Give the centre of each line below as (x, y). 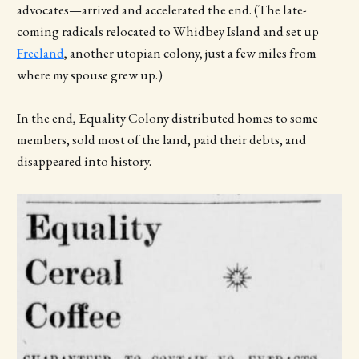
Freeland (40, 52)
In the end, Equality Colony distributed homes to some (167, 118)
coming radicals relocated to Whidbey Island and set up (167, 31)
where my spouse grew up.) (91, 74)
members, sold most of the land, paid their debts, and (161, 140)
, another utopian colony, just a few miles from (190, 52)
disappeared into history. (85, 161)
